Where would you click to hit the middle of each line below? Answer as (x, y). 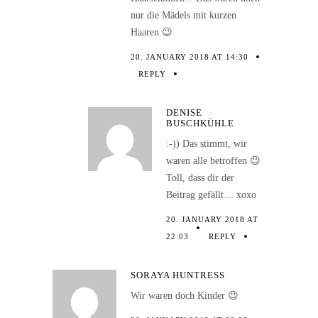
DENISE (184, 113)
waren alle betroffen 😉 (213, 161)
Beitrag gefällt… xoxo (211, 195)
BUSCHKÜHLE (200, 124)
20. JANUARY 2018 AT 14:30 (190, 57)
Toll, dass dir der (200, 178)
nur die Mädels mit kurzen (183, 16)
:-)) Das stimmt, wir (207, 144)
